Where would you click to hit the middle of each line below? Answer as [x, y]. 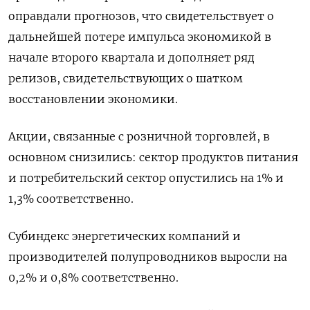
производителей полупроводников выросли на [148, 257]
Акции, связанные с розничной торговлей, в [139, 136]
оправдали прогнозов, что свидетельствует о [141, 16]
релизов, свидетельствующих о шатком [126, 78]
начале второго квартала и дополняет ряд [131, 57]
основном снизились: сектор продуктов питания [153, 157]
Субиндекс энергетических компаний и [125, 236]
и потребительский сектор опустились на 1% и [146, 178]
